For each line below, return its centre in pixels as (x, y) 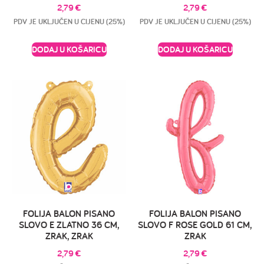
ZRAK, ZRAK (69, 236)
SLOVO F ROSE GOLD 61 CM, (195, 225)
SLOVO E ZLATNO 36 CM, (69, 225)
